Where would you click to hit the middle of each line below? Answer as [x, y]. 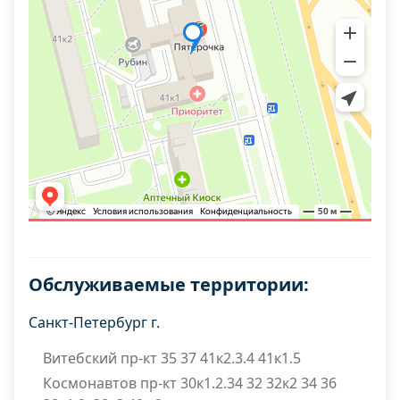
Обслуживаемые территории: [169, 284]
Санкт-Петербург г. [94, 322]
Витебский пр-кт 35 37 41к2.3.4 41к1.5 [172, 358]
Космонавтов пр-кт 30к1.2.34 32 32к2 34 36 [190, 383]
